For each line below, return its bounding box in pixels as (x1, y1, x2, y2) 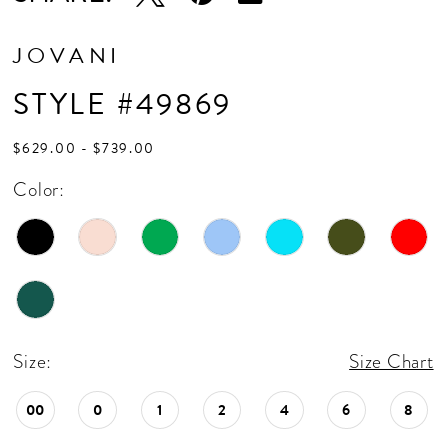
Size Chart (349, 347, 434, 375)
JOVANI (13, 39, 122, 73)
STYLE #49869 (13, 82, 232, 127)
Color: (13, 176, 65, 204)
